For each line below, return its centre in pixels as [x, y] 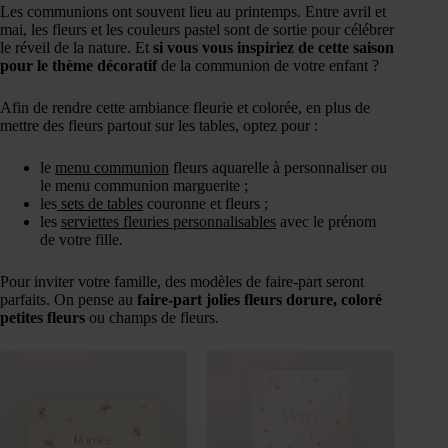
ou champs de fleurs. [154, 318]
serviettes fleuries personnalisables [168, 222]
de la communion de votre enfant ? [270, 66]
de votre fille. [81, 240]
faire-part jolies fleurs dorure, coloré [259, 300]
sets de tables [100, 204]
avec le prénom [326, 222]
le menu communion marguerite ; [144, 186]
